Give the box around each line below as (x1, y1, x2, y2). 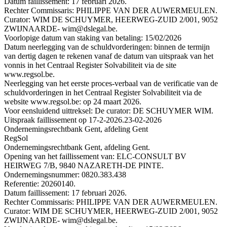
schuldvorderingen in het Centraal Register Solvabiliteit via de (4, 88, 202, 97)
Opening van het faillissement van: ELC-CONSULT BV (4, 152, 186, 161)
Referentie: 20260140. (4, 179, 75, 188)
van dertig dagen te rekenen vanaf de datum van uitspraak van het (4, 51, 213, 60)
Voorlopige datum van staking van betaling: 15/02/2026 (4, 33, 181, 42)
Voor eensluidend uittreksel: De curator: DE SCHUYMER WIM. (4, 106, 213, 115)
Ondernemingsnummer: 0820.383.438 (4, 170, 126, 179)
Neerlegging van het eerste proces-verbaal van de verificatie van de (4, 79, 218, 88)
